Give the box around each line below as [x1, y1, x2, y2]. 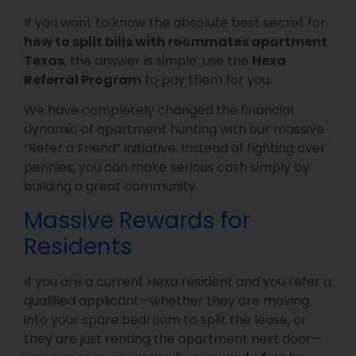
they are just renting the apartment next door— [24, 330, 323, 349]
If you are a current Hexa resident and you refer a [24, 273, 331, 292]
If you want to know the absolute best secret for [24, 13, 326, 32]
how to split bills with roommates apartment [24, 32, 327, 51]
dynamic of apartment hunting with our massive [24, 120, 324, 139]
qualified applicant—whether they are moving [24, 292, 309, 311]
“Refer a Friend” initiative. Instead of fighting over [24, 139, 326, 158]
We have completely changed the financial [24, 101, 293, 120]
